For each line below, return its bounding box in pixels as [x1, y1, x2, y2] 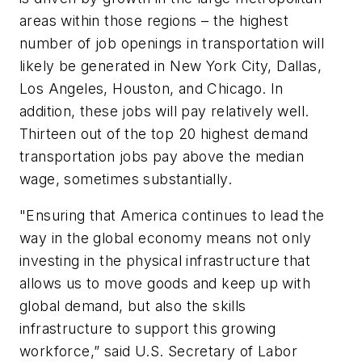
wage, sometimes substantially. [19, 170, 232, 187]
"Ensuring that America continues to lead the [19, 207, 325, 225]
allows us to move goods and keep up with [19, 275, 310, 293]
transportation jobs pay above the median [19, 147, 304, 165]
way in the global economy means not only [19, 229, 311, 247]
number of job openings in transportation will [19, 34, 324, 52]
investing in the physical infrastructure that [19, 252, 310, 270]
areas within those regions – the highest [19, 11, 288, 29]
